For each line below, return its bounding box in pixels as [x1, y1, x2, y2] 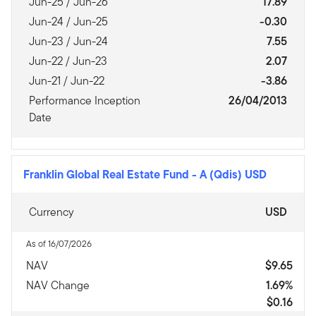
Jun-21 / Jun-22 [29, 73, 104, 89]
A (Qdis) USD [200, 166, 267, 183]
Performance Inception [29, 92, 140, 109]
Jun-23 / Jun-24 [29, 33, 108, 49]
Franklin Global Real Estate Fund [23, 166, 192, 183]
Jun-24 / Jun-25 [29, 13, 108, 30]
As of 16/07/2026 [26, 237, 92, 250]
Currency [29, 204, 74, 220]
